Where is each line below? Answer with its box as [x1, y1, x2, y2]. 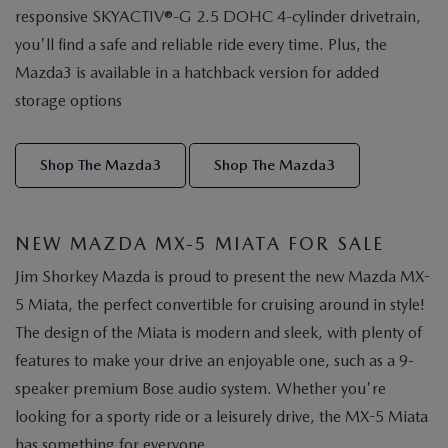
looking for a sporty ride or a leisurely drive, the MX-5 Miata [15, 407, 428, 427]
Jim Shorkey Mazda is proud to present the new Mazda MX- [15, 267, 430, 287]
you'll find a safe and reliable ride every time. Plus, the [15, 35, 387, 55]
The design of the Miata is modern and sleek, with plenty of [15, 323, 422, 343]
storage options [15, 91, 122, 111]
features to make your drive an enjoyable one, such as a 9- [15, 351, 414, 371]
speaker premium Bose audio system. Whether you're [15, 379, 386, 399]
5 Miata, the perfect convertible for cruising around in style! [15, 295, 425, 315]
